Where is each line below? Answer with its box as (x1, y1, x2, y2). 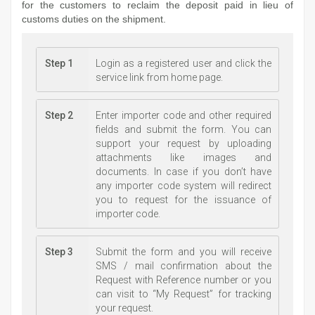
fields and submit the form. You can (96, 123, 271, 135)
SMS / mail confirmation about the (96, 259, 271, 271)
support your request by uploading (96, 137, 271, 149)
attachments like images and (96, 151, 271, 163)
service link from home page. (96, 71, 223, 83)
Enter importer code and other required (96, 109, 271, 121)
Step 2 (45, 109, 73, 121)
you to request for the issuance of (96, 193, 271, 205)
